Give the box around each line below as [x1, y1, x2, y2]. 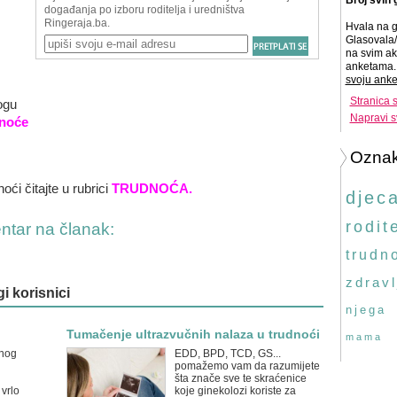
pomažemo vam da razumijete [174, 360, 320, 372]
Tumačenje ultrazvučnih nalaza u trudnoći [66, 327, 320, 341]
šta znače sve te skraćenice [174, 372, 307, 385]
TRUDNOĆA [111, 181, 189, 196]
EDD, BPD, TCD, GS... [174, 347, 281, 360]
